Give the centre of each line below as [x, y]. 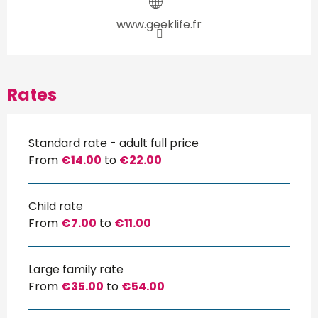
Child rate [56, 206]
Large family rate [76, 269]
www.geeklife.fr [159, 24]
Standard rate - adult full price [114, 143]
